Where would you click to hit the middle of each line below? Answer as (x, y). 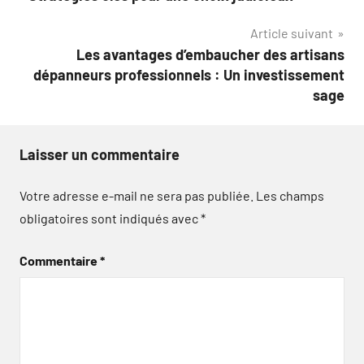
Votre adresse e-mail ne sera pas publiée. (136, 195)
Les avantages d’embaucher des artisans (210, 54)
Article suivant (292, 33)
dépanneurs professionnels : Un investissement (189, 75)
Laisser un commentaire (100, 154)
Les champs (290, 195)
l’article (57, 20)
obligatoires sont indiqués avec (110, 218)
